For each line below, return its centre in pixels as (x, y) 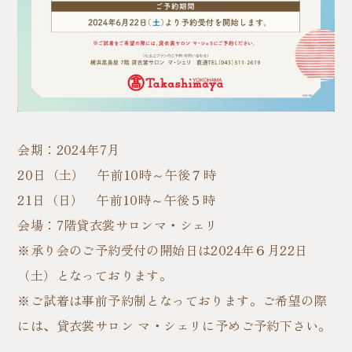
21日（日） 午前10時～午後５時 (117, 200)
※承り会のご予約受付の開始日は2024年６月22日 (163, 250)
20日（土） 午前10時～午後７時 (117, 175)
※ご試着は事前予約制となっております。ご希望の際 (172, 301)
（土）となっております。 (95, 275)
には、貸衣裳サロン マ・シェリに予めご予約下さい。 (174, 326)
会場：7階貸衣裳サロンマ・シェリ (118, 225)
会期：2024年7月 (69, 150)
